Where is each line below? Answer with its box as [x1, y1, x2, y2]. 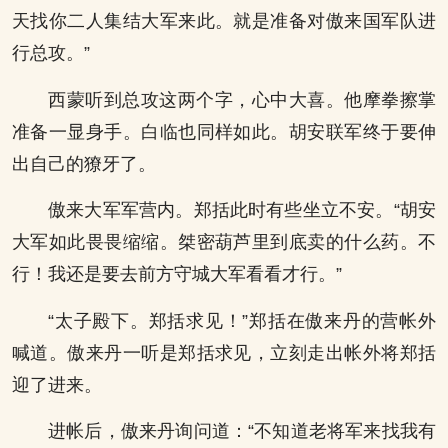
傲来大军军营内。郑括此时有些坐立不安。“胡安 [48, 200, 436, 221]
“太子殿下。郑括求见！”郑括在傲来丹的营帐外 [48, 310, 436, 331]
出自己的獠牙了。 [12, 153, 156, 174]
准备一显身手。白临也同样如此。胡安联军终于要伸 [12, 121, 436, 142]
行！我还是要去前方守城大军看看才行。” [12, 264, 342, 285]
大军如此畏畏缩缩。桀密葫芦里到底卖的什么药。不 [12, 232, 436, 253]
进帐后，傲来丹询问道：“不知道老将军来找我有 [48, 420, 436, 441]
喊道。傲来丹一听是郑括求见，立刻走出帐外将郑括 [12, 342, 436, 363]
